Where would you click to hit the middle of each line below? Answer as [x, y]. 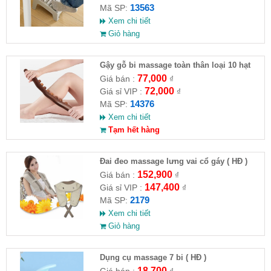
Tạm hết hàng [132, 130]
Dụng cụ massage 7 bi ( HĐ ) [153, 258]
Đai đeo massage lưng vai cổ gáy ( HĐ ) [173, 162]
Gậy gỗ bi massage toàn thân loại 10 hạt [175, 65]
